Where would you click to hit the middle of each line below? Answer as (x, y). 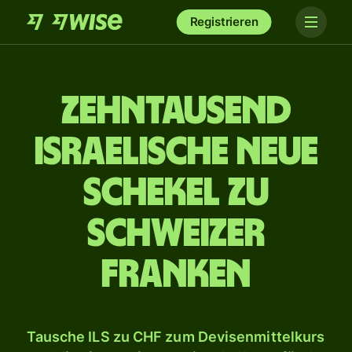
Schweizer (176, 234)
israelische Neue (176, 152)
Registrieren (224, 22)
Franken (176, 275)
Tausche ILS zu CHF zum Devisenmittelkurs (176, 337)
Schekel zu (176, 193)
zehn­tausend (176, 112)
